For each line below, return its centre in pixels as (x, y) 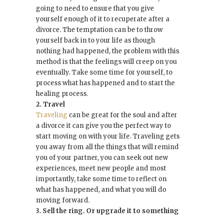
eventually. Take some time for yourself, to (104, 73)
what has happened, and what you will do (101, 190)
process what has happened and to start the (105, 83)
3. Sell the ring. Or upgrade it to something (107, 211)
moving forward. (63, 201)
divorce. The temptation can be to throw (99, 30)
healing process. (62, 94)
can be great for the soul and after (122, 115)
